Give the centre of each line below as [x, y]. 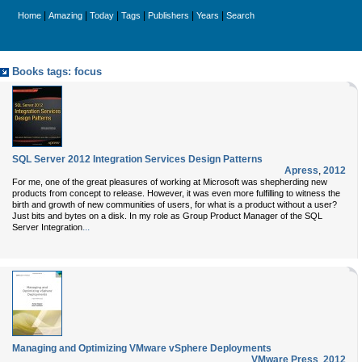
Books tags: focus [57, 72]
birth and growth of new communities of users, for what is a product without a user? [175, 204]
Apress [301, 170]
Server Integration [47, 227]
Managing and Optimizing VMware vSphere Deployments [142, 348]
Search [240, 15]
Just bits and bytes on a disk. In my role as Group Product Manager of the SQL [167, 216]
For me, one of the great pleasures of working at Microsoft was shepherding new [170, 182]
